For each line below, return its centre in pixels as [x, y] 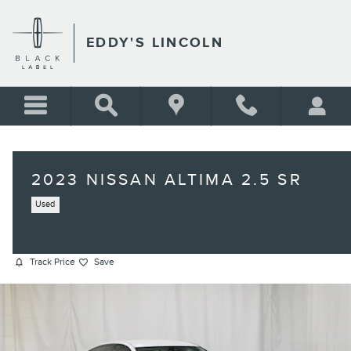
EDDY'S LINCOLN [155, 43]
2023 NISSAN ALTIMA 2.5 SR [167, 180]
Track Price [52, 262]
